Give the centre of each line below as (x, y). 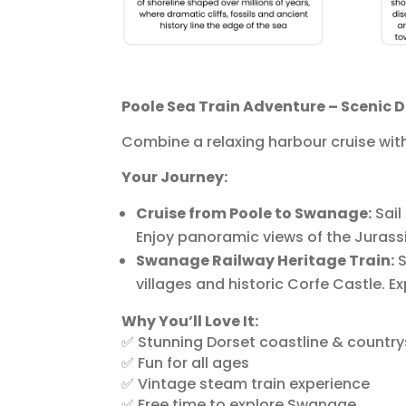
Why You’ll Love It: (190, 321)
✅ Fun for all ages (186, 362)
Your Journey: (175, 177)
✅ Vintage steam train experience (246, 383)
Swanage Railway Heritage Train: (266, 260)
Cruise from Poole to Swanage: (254, 213)
